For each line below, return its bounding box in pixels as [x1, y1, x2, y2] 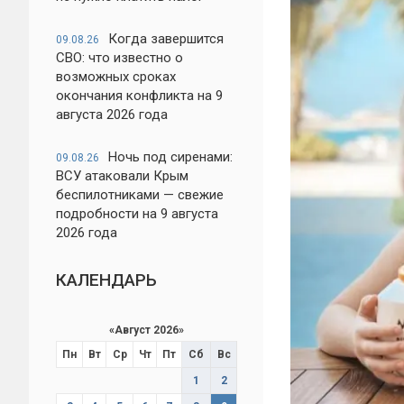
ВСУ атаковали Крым [56, 168, 188, 184]
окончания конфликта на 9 [56, 87, 223, 104]
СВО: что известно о [56, 50, 183, 66]
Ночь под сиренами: [108, 149, 233, 165]
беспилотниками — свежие [56, 187, 224, 203]
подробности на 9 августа [56, 206, 218, 222]
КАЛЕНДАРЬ [56, 270, 157, 290]
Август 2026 [114, 324, 179, 336]
